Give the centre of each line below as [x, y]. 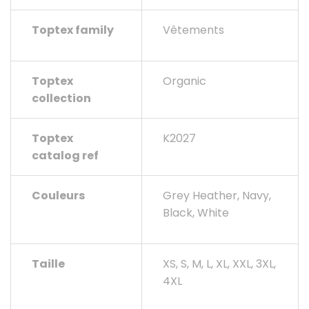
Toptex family [73, 30]
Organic [185, 81]
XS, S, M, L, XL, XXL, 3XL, [219, 264]
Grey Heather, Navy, [217, 196]
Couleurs [58, 196]
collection [61, 99]
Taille [48, 264]
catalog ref [65, 156]
